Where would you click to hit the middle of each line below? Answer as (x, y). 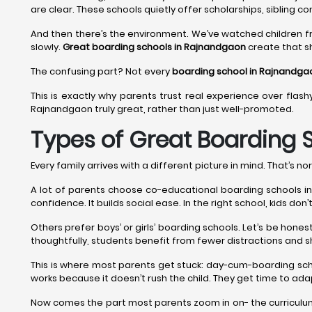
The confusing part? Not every (101, 71)
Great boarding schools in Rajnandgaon (154, 47)
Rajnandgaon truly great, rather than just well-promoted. (162, 109)
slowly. (47, 47)
